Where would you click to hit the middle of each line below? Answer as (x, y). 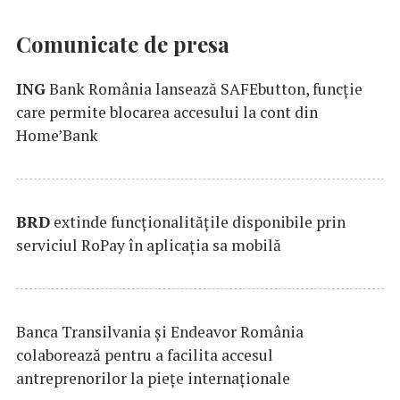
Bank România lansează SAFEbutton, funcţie (204, 88)
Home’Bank (57, 135)
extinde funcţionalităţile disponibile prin (198, 222)
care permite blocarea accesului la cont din (167, 112)
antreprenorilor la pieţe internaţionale (153, 379)
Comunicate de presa (123, 43)
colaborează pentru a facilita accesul (145, 355)
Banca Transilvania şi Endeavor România (160, 332)
